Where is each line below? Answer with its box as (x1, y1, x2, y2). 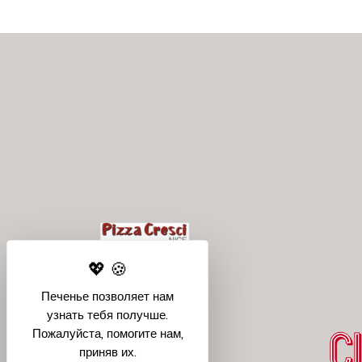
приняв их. (78, 343, 137, 360)
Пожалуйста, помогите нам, (32, 325, 183, 342)
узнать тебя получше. (47, 306, 168, 323)
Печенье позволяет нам (41, 288, 174, 305)
